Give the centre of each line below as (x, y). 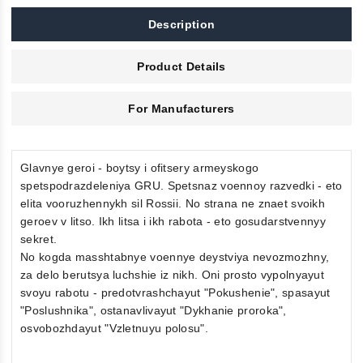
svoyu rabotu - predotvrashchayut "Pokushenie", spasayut (175, 293)
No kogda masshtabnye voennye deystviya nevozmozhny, (175, 257)
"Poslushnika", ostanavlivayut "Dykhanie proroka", (154, 311)
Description (181, 25)
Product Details (181, 67)
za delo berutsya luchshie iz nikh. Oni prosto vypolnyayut (173, 275)
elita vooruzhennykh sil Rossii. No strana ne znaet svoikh (173, 204)
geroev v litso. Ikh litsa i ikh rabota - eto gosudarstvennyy (173, 222)
